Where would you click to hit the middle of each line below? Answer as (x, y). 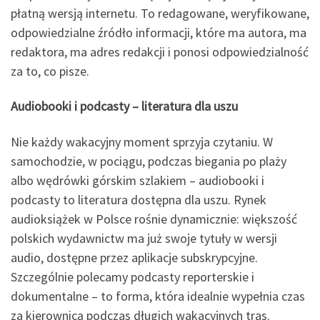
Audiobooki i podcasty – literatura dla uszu (124, 106)
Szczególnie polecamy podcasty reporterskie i (132, 276)
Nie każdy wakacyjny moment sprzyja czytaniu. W (142, 141)
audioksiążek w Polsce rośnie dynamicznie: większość (154, 219)
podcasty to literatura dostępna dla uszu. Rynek (139, 199)
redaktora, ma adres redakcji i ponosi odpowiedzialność (160, 51)
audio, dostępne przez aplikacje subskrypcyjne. (134, 257)
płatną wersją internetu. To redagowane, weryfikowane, (160, 13)
